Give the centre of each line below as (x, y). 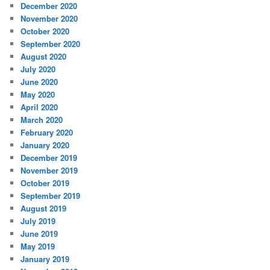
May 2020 (38, 95)
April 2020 (39, 107)
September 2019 (51, 196)
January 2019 (45, 259)
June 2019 (39, 234)
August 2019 (44, 209)
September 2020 (51, 44)
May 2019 (38, 246)
